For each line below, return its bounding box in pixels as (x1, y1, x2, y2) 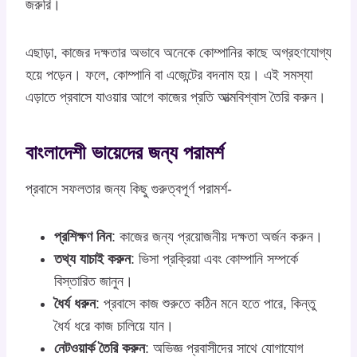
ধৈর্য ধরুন (54, 295, 96, 312)
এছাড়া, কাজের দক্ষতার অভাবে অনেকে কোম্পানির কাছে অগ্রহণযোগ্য (25, 44, 331, 61)
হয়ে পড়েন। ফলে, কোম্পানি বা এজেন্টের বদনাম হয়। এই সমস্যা (25, 66, 312, 83)
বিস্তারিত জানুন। (54, 273, 133, 289)
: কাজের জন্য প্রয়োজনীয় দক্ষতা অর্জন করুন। (112, 228, 323, 245)
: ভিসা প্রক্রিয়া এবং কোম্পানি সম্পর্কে (131, 250, 298, 267)
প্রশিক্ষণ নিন (54, 228, 112, 245)
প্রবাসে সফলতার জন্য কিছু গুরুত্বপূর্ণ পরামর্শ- (25, 180, 232, 197)
